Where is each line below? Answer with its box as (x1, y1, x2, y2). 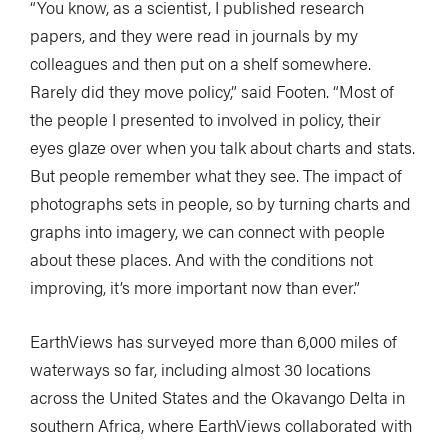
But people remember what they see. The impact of (30, 162, 402, 187)
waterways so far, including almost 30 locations (30, 356, 371, 381)
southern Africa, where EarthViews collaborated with (30, 412, 412, 437)
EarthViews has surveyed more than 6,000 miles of (30, 328, 397, 353)
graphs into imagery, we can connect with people (30, 218, 385, 243)
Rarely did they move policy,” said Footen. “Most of (30, 78, 394, 103)
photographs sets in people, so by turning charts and (30, 190, 411, 215)
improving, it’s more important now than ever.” (30, 274, 360, 299)
